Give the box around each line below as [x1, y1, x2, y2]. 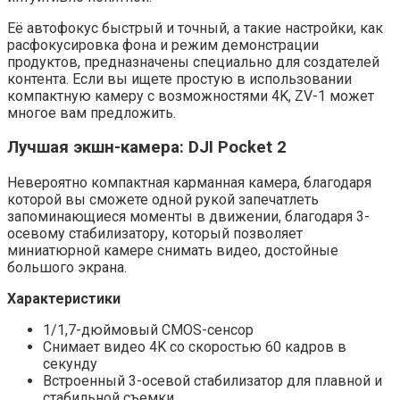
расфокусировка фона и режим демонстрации [7, 36, 319, 54]
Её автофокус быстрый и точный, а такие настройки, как [7, 19, 383, 37]
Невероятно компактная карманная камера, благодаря [7, 174, 371, 192]
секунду [43, 355, 97, 373]
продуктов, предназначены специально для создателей [7, 53, 379, 71]
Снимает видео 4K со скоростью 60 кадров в [43, 338, 346, 356]
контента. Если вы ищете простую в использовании [7, 70, 352, 87]
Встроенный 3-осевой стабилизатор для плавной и [43, 372, 382, 390]
